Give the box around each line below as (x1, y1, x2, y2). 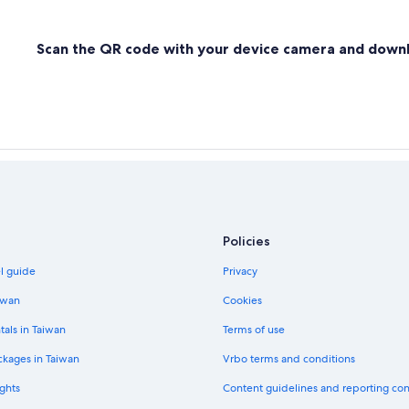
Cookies (223, 293, 262, 309)
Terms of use (223, 322, 285, 338)
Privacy (223, 264, 257, 279)
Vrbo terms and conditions (223, 351, 355, 367)
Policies (223, 233, 270, 250)
